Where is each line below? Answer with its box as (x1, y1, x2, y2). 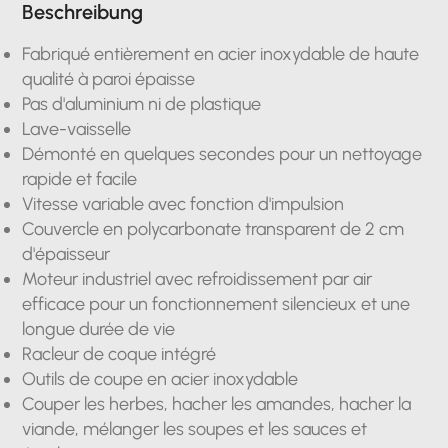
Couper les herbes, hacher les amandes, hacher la (22, 393, 412, 415)
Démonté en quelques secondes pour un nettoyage (22, 143, 423, 165)
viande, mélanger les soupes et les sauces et (22, 418, 368, 440)
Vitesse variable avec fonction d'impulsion (22, 193, 345, 215)
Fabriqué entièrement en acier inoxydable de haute (22, 43, 420, 65)
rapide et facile (22, 168, 138, 190)
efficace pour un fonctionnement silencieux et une (22, 293, 411, 315)
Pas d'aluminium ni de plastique (22, 93, 262, 115)
